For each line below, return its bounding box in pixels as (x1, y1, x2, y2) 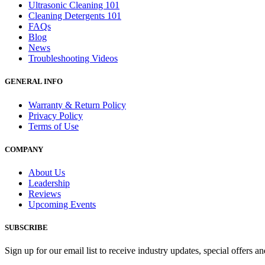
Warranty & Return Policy (28, 99, 126, 110)
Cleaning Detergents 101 (28, 11, 121, 21)
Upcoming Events (28, 199, 96, 209)
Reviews (28, 188, 61, 199)
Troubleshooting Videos (28, 53, 118, 64)
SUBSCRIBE (5, 223, 48, 232)
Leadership (28, 177, 70, 188)
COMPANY (5, 144, 43, 154)
